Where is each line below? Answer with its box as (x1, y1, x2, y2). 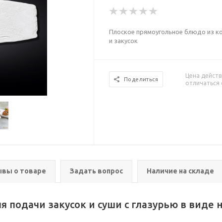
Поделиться (124, 76, 159, 82)
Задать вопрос (70, 167, 123, 175)
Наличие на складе (147, 167, 214, 175)
